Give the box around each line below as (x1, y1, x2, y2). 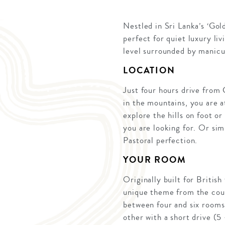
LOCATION (123, 64, 175, 77)
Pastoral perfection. (123, 134, 198, 147)
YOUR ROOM (123, 153, 186, 167)
